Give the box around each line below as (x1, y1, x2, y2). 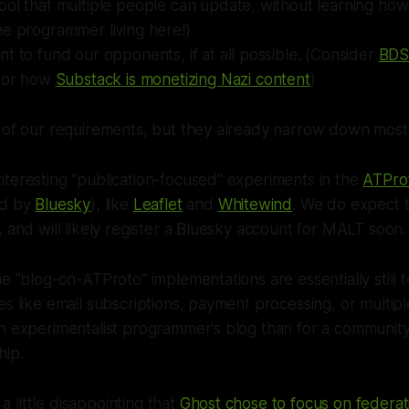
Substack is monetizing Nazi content (55, 70, 310, 89)
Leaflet (132, 195, 183, 214)
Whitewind (217, 195, 293, 214)
